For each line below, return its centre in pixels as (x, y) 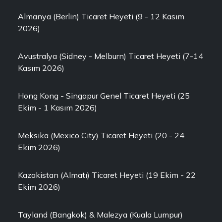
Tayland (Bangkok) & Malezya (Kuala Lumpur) (100, 215)
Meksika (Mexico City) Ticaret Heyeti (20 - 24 (101, 135)
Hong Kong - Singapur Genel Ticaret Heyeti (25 (104, 96)
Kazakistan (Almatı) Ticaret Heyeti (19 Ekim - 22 (107, 175)
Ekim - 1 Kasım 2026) (57, 108)
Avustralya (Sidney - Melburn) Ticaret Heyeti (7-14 (111, 56)
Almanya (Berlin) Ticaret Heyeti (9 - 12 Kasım (101, 16)
